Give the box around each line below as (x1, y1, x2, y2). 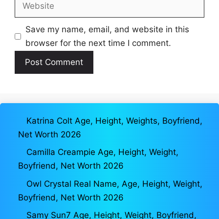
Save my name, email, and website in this (25, 24, 189, 35)
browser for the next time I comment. (25, 38, 171, 48)
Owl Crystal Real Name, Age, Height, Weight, (26, 178, 202, 189)
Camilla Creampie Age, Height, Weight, (26, 147, 178, 157)
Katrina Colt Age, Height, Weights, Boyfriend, (26, 115, 202, 126)
